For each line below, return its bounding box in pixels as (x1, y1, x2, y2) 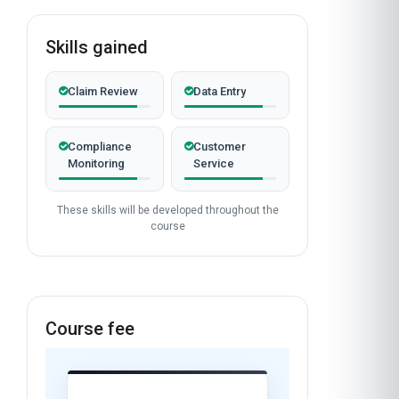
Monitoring (68, 231, 125, 244)
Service (193, 231, 234, 244)
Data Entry (193, 159, 246, 172)
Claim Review (68, 159, 138, 172)
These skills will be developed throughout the (56, 278, 279, 290)
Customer (193, 214, 246, 227)
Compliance (68, 214, 132, 227)
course (150, 294, 185, 306)
